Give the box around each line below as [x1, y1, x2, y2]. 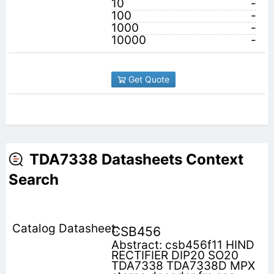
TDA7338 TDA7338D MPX [111, 258, 255, 273]
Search [8, 170, 59, 188]
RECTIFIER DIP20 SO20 [111, 248, 239, 262]
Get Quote [125, 73, 169, 84]
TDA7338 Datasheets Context [29, 150, 243, 168]
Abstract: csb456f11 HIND [111, 237, 254, 252]
